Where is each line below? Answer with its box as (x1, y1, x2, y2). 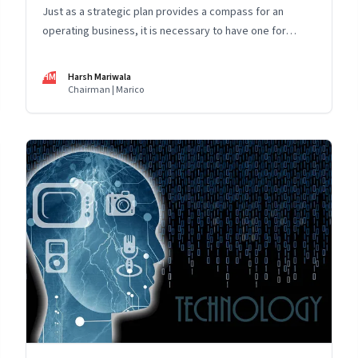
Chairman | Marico (68, 82, 144, 97)
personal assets (42, 42, 120, 58)
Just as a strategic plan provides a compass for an (42, 3, 284, 20)
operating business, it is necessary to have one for (42, 22, 286, 39)
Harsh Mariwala (68, 70, 131, 84)
